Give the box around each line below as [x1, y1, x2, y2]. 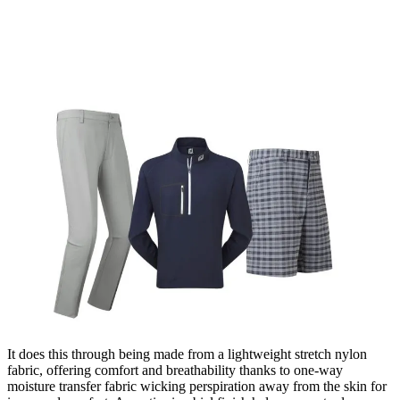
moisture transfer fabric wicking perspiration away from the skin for [7, 378, 387, 394]
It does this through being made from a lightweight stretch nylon [7, 346, 367, 362]
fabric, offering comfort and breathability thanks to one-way [7, 362, 343, 378]
